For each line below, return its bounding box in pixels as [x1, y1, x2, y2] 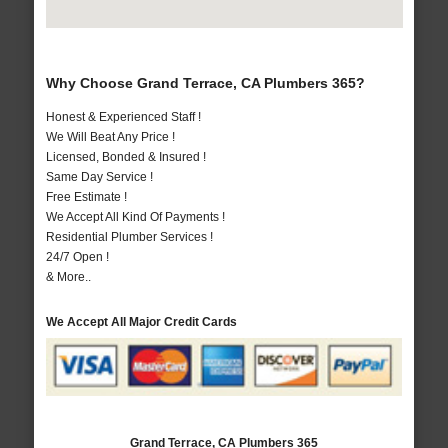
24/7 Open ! [45, 250, 109, 265]
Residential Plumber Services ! [45, 230, 213, 245]
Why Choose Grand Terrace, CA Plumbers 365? [45, 75, 365, 92]
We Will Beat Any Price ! [45, 130, 175, 145]
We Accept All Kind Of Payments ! [45, 210, 225, 225]
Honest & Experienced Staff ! [45, 110, 201, 125]
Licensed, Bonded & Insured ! [45, 150, 206, 165]
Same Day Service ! [45, 170, 153, 185]
